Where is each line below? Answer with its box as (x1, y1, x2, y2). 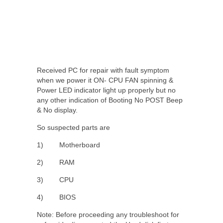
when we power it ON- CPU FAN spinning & (37, 76, 173, 84)
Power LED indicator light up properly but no (37, 86, 176, 94)
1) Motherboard (37, 140, 100, 149)
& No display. (37, 106, 78, 114)
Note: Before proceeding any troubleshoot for (37, 210, 179, 219)
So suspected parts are (37, 123, 110, 131)
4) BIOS (37, 193, 76, 201)
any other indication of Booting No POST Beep (37, 96, 183, 104)
